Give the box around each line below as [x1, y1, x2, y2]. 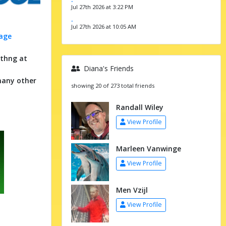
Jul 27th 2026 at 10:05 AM [71, 22, 136, 30]
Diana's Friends [81, 63, 134, 73]
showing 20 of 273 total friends [71, 81, 154, 89]
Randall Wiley [116, 102, 163, 112]
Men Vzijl [116, 185, 148, 195]
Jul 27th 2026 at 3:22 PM [71, 3, 133, 11]
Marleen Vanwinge [116, 143, 181, 153]
